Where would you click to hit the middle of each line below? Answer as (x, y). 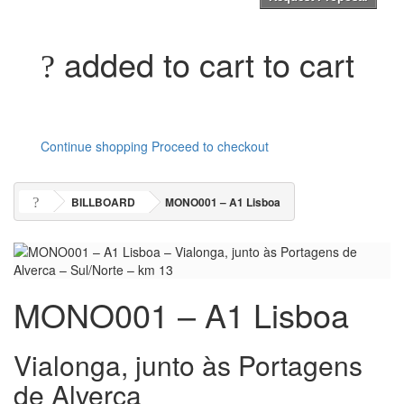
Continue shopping (94, 147)
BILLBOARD (103, 202)
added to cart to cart (209, 64)
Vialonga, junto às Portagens (188, 365)
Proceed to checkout (210, 147)
